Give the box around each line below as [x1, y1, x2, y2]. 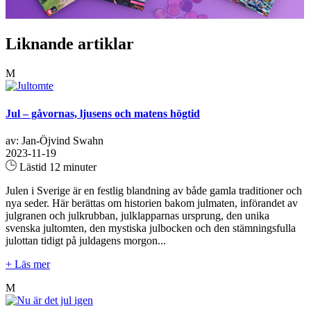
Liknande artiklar [6, 35, 134, 53]
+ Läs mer [6, 258, 50, 270]
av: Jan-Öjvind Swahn [6, 134, 103, 146]
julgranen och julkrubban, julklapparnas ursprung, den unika [6, 209, 269, 221]
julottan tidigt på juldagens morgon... [6, 234, 166, 246]
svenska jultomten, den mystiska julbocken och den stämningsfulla [6, 221, 296, 234]
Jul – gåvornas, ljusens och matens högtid [6, 107, 200, 119]
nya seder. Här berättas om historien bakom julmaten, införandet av [6, 196, 298, 209]
